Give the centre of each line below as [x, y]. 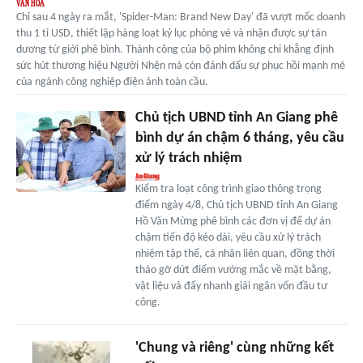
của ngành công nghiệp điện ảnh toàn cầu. [112, 82]
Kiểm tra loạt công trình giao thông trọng [228, 189]
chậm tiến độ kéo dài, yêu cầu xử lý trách [228, 237]
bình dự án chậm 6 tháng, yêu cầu [239, 138]
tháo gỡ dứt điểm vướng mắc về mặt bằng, [233, 270]
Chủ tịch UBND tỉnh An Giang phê [236, 117]
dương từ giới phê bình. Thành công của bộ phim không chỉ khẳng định [175, 49]
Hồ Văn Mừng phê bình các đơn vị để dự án [233, 221]
